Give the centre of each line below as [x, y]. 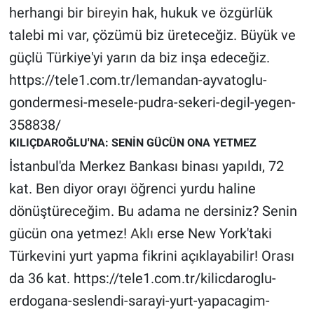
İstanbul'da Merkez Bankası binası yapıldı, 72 [146, 166]
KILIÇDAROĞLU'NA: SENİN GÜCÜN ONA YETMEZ [132, 142]
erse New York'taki [212, 234]
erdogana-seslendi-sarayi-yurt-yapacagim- [139, 301]
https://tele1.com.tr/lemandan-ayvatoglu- [138, 80]
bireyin [107, 12]
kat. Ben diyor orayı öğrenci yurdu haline [132, 189]
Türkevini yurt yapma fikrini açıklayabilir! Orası [151, 256]
